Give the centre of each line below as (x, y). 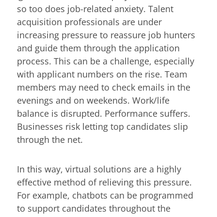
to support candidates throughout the (94, 209)
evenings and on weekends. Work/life (93, 100)
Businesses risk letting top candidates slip (102, 126)
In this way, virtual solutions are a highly (99, 169)
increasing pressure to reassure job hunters (106, 35)
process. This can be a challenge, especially (106, 61)
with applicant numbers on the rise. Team (102, 74)
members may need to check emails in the (104, 87)
